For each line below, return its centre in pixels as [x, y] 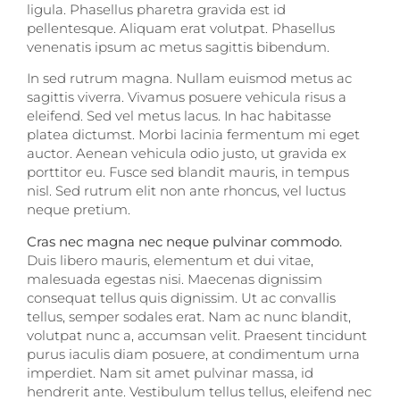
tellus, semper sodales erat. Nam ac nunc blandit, [189, 316]
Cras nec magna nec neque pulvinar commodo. [184, 241]
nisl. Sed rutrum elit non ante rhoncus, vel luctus [186, 191]
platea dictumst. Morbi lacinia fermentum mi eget [193, 135]
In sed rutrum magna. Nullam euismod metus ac [189, 79]
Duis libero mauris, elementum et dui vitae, [170, 260]
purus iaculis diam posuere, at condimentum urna [193, 354]
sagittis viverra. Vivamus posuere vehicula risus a [187, 97]
